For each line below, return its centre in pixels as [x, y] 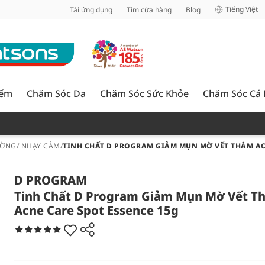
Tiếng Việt [242, 9]
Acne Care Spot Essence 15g [96, 210]
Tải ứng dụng [91, 9]
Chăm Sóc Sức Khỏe [144, 93]
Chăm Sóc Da [56, 93]
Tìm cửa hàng [149, 9]
